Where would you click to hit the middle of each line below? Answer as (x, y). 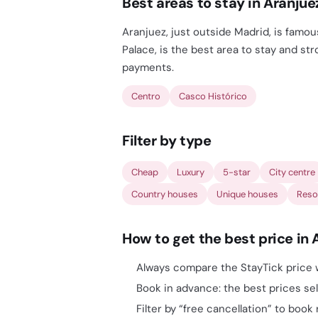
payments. (148, 67)
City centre (292, 172)
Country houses (165, 194)
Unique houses (247, 194)
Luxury (191, 172)
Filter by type (167, 141)
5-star (237, 172)
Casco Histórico (213, 96)
